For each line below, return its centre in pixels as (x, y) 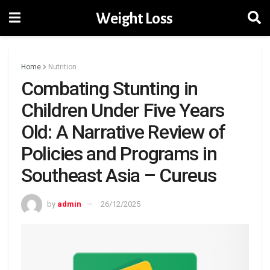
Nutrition (62, 67)
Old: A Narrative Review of (123, 132)
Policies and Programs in (119, 154)
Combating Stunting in (110, 89)
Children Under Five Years (123, 110)
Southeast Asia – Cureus (119, 175)
